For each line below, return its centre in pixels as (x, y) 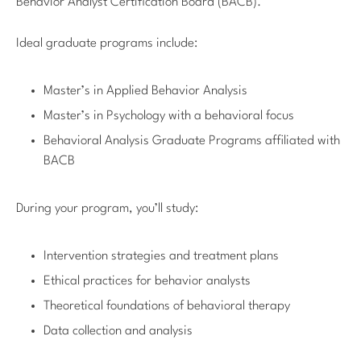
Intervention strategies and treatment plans (161, 256)
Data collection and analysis (118, 331)
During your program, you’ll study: (107, 208)
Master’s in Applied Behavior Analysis (145, 91)
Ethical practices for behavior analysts (147, 281)
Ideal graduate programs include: (107, 43)
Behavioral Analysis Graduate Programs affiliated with (192, 141)
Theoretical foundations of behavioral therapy (167, 306)
